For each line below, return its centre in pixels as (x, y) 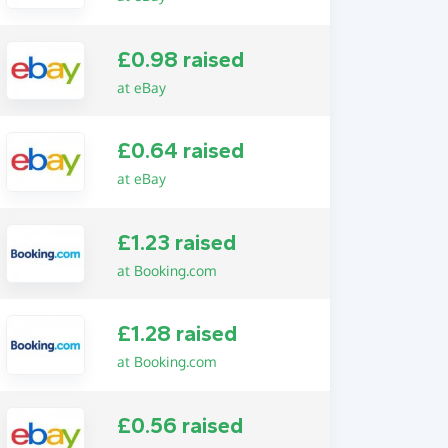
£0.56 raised (179, 425)
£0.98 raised (180, 59)
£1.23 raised (176, 242)
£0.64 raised (180, 151)
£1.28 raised (176, 334)
